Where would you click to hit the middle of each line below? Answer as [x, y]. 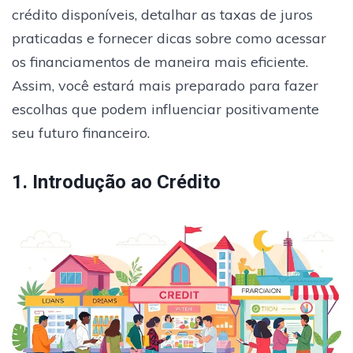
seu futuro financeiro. [81, 132]
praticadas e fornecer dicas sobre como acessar [169, 38]
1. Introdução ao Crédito [116, 182]
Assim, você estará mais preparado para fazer [165, 85]
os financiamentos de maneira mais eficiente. [160, 61]
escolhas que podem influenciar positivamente [165, 109]
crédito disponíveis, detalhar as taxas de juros [162, 14]
